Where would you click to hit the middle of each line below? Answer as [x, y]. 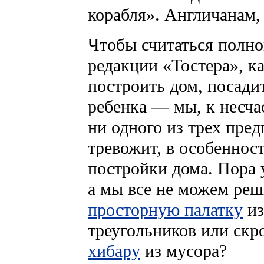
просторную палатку [165, 210]
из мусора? [184, 251]
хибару [114, 251]
